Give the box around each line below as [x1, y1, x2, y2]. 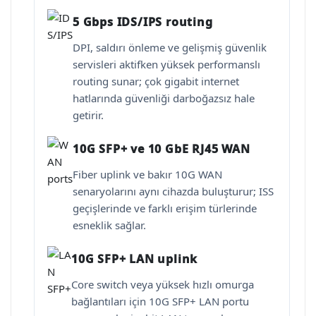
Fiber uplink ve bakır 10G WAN [73, 166, 222, 181]
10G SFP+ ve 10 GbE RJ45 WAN [73, 140, 250, 157]
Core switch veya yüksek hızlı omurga [71, 276, 254, 291]
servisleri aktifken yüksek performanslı [73, 56, 260, 71]
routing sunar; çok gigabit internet [73, 73, 239, 88]
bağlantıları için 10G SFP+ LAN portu [71, 293, 249, 308]
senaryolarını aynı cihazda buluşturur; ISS [73, 183, 274, 198]
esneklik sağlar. [73, 217, 146, 232]
